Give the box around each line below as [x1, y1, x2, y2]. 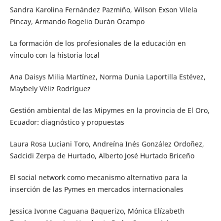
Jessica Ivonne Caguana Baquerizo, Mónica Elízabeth [9, 206, 184, 216]
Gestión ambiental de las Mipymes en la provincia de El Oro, [9, 105, 210, 115]
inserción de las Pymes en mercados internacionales [9, 184, 184, 194]
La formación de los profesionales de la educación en [9, 38, 186, 48]
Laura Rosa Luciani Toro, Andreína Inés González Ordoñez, [9, 139, 204, 148]
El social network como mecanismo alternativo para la [9, 172, 187, 182]
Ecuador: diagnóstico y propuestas [9, 117, 124, 127]
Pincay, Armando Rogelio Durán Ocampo [9, 16, 145, 26]
